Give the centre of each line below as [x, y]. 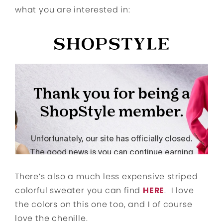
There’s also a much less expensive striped [107, 177]
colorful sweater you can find [79, 191]
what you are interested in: [73, 10]
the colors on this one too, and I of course [104, 205]
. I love [179, 191]
